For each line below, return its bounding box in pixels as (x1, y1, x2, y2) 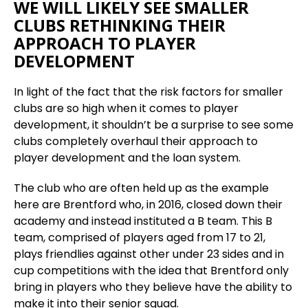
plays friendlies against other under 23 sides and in (14, 246, 284, 262)
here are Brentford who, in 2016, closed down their (14, 197, 283, 212)
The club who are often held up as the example (14, 180, 269, 196)
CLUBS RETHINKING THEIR (14, 14, 225, 36)
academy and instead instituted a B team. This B (14, 213, 272, 229)
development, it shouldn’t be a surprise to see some (14, 117, 294, 133)
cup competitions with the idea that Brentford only (14, 263, 289, 278)
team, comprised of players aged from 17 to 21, (14, 230, 265, 245)
